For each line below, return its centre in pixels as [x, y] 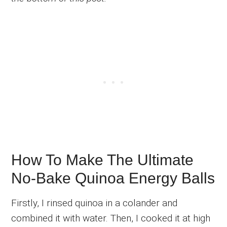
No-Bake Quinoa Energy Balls [113, 178]
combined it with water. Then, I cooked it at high [111, 218]
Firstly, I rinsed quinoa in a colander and [94, 203]
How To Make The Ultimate [103, 160]
